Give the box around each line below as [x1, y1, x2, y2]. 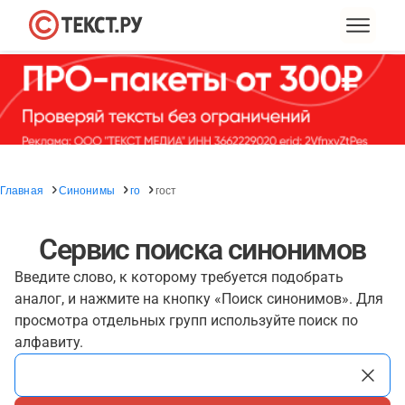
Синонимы [58, 182, 115, 197]
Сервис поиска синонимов [39, 232, 366, 267]
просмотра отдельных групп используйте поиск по [14, 312, 358, 329]
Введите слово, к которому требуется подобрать [14, 268, 344, 286]
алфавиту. [14, 334, 83, 351]
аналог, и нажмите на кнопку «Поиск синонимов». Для [14, 290, 383, 307]
